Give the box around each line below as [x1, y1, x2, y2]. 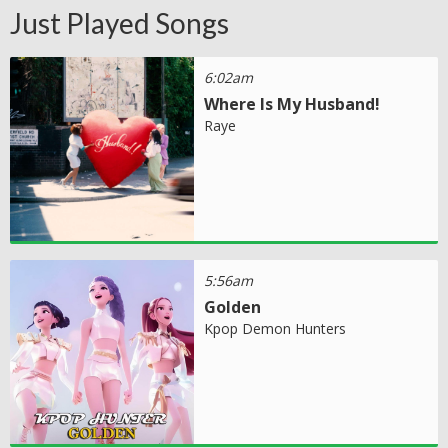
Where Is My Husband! [204, 92, 381, 115]
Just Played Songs [10, 5, 229, 40]
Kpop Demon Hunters [204, 318, 347, 338]
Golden [204, 295, 262, 318]
